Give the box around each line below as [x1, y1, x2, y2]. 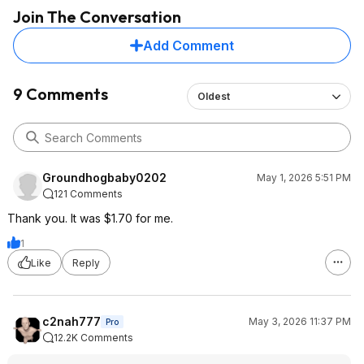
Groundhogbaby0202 [42, 171, 167, 184]
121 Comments [54, 188, 123, 200]
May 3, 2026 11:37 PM [249, 315, 351, 327]
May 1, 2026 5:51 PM [257, 171, 351, 184]
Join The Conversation [13, 6, 181, 27]
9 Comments [13, 84, 108, 104]
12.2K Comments [54, 331, 133, 344]
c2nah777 [42, 314, 101, 328]
